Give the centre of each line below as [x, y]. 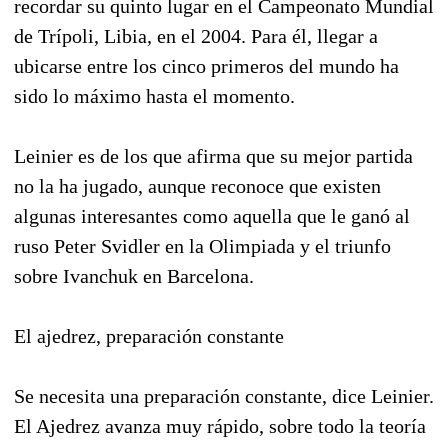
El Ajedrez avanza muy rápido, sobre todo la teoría [220, 425]
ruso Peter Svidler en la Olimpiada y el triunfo [202, 245]
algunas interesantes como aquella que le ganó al [212, 215]
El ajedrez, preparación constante [149, 335]
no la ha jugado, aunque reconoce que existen [197, 185]
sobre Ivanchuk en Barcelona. [134, 275]
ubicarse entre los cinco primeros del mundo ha [206, 65]
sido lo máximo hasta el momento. [154, 95]
